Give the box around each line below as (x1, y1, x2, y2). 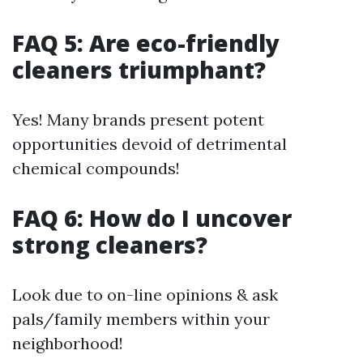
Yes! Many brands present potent (12, 109, 264, 130)
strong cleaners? (12, 229, 207, 260)
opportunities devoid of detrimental (12, 134, 287, 154)
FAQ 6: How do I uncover (12, 203, 292, 233)
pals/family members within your (12, 309, 270, 329)
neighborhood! (12, 333, 123, 353)
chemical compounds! (12, 158, 180, 178)
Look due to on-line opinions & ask (12, 284, 278, 305)
